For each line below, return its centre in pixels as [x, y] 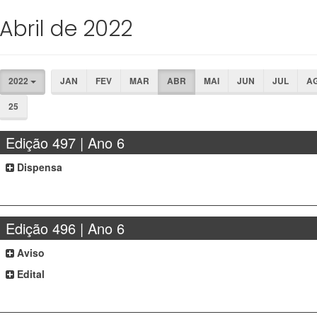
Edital [30, 274]
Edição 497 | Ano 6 [65, 143]
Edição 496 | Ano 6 [65, 228]
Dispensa [39, 167]
